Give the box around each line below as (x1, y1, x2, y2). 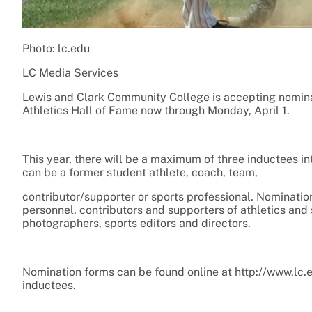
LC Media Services (22, 66, 118, 80)
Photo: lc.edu (22, 42, 90, 56)
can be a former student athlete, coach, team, (22, 166, 258, 180)
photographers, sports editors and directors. (22, 217, 251, 231)
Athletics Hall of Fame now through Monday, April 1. (22, 104, 290, 118)
